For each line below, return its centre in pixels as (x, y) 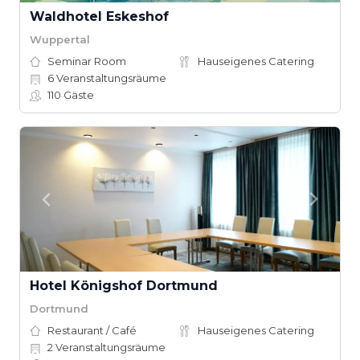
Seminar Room (87, 61)
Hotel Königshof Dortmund (124, 286)
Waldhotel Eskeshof (99, 16)
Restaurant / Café (92, 330)
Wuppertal (60, 39)
